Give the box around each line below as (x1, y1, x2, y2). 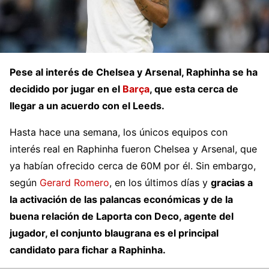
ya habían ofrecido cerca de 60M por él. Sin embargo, (10, 159, 256, 172)
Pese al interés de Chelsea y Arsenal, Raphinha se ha (10, 65, 258, 78)
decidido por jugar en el (10, 82, 122, 95)
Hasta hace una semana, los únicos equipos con (10, 125, 228, 138)
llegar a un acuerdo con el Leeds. (10, 99, 165, 112)
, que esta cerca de (150, 82, 238, 95)
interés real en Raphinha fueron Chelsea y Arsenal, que (10, 142, 257, 155)
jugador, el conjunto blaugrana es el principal (10, 226, 219, 239)
